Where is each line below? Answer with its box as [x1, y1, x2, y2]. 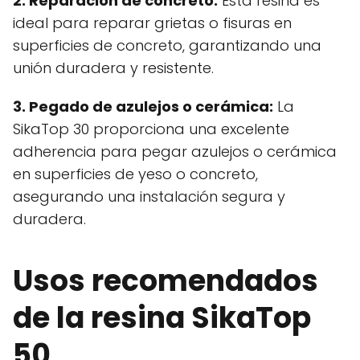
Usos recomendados [13, 260, 318, 302]
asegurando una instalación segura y [13, 186, 285, 207]
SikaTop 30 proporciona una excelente [13, 119, 289, 140]
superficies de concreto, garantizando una [13, 35, 321, 56]
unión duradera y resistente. [13, 58, 214, 79]
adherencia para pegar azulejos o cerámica [13, 141, 337, 162]
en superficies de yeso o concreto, [13, 164, 258, 185]
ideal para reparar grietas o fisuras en [13, 13, 292, 34]
